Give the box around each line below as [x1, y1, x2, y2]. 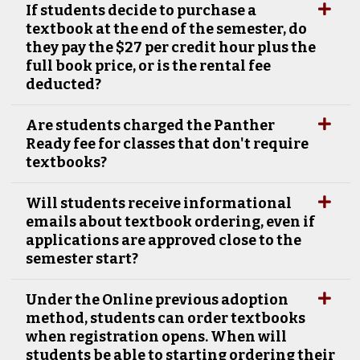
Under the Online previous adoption [26, 290, 288, 309]
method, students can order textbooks [26, 309, 305, 327]
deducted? [26, 75, 101, 93]
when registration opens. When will [26, 327, 287, 346]
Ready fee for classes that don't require [26, 134, 309, 153]
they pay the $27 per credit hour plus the [26, 38, 316, 56]
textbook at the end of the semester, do [26, 19, 307, 38]
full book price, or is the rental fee [26, 56, 271, 75]
